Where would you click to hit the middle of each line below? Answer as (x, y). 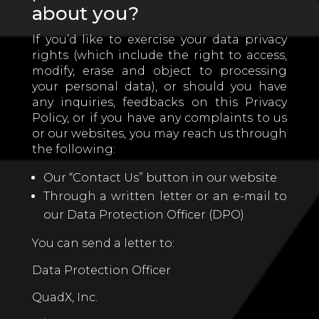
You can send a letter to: (103, 243)
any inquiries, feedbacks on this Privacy (159, 102)
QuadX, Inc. (64, 297)
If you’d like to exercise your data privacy (159, 40)
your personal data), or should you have (159, 87)
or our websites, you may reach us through (159, 134)
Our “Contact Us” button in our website (160, 178)
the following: (73, 149)
